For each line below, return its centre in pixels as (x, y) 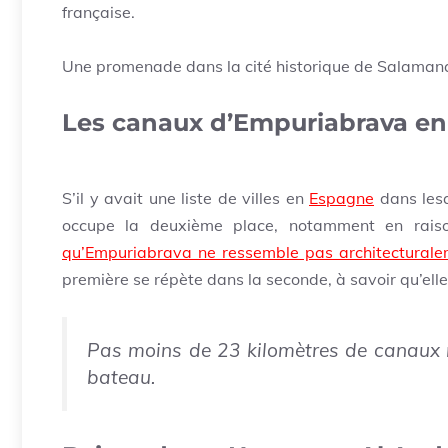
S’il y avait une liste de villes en (185, 198)
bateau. (121, 377)
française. (98, 12)
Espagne (341, 198)
